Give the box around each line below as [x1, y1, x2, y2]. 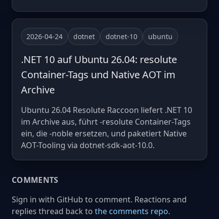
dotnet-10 [106, 31, 137, 41]
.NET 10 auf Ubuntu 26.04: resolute [21, 52, 177, 66]
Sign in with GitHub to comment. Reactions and [12, 194, 187, 205]
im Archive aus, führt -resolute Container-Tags [21, 116, 191, 127]
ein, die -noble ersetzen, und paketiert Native [21, 128, 187, 139]
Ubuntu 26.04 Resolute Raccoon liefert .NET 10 [21, 104, 192, 115]
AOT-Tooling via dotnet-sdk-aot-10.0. [21, 139, 154, 151]
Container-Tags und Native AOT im [21, 67, 175, 81]
